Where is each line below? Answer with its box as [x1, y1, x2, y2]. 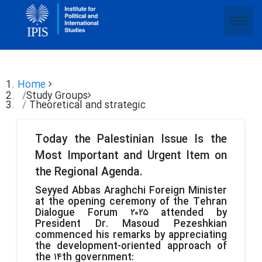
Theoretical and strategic [29, 98, 146, 113]
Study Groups [26, 88, 88, 104]
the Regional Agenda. [35, 164, 143, 181]
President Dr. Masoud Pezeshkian [35, 216, 227, 232]
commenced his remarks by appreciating [35, 227, 227, 243]
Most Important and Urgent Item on [35, 147, 227, 165]
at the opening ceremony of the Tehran [35, 194, 227, 210]
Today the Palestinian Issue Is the [35, 131, 227, 149]
